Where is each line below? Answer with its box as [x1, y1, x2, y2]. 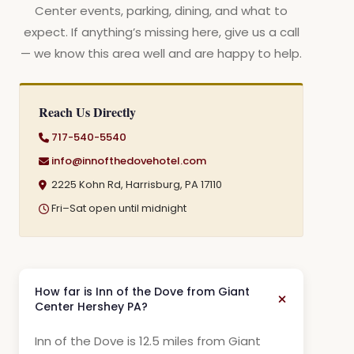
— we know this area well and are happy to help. [21, 45, 302, 62]
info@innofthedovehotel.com [51, 153, 206, 168]
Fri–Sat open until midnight [51, 201, 186, 216]
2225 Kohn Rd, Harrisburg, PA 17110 [51, 177, 222, 192]
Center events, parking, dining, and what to [35, 2, 288, 19]
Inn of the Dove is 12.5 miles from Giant [35, 333, 261, 349]
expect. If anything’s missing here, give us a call [23, 24, 299, 40]
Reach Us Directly [39, 103, 136, 121]
